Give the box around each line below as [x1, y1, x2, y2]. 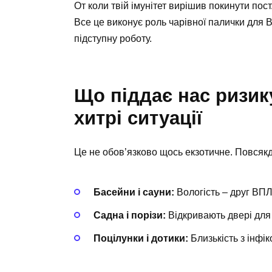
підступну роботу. [74, 33, 152, 44]
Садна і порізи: [93, 209, 166, 220]
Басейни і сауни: [93, 186, 174, 197]
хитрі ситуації [74, 107, 202, 129]
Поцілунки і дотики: [93, 233, 188, 244]
